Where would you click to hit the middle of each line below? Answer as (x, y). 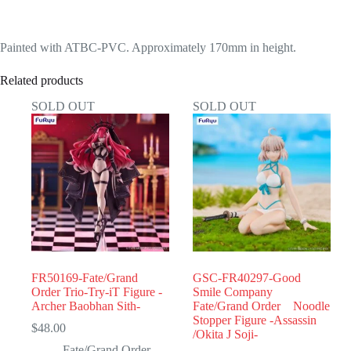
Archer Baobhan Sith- (86, 306)
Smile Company (233, 292)
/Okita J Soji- (226, 335)
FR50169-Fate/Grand (85, 278)
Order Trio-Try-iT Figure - (97, 292)
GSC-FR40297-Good (247, 278)
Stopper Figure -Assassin (255, 320)
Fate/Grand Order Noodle (262, 306)
